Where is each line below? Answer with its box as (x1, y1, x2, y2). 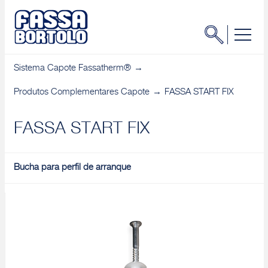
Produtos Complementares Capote (13, 88, 150, 97)
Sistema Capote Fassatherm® (13, 64, 131, 73)
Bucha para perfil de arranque (13, 163, 131, 172)
